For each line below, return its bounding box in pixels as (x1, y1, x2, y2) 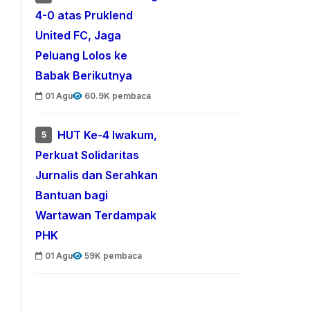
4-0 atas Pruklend (35, 8, 134, 23)
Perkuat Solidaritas (35, 148, 140, 163)
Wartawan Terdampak (35, 208, 157, 223)
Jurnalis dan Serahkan (35, 168, 158, 183)
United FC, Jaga (35, 28, 122, 43)
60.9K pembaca (84, 91, 152, 101)
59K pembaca (84, 250, 143, 261)
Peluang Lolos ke (35, 48, 128, 63)
